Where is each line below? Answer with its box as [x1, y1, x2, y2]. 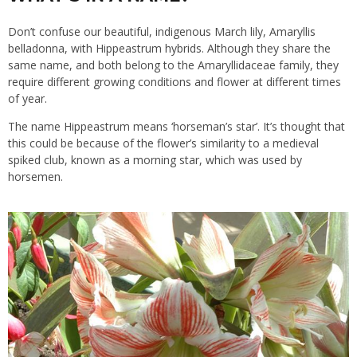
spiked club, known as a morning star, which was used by [8, 151, 302, 167]
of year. [8, 90, 47, 106]
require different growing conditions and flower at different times [8, 73, 341, 89]
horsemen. [8, 168, 63, 184]
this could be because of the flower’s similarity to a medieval [8, 135, 319, 151]
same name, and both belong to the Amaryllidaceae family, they [8, 57, 339, 73]
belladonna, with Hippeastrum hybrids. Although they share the [8, 40, 331, 56]
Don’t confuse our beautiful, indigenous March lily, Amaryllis [8, 23, 316, 39]
